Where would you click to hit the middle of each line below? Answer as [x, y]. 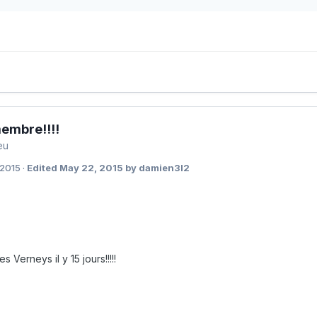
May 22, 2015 [91, 167]
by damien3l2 [156, 167]
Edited [43, 167]
